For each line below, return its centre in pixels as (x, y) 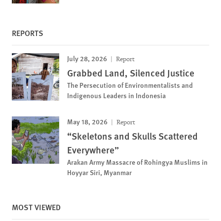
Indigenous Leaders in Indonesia (116, 95)
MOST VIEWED (36, 207)
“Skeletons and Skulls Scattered (132, 136)
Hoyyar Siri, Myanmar (99, 172)
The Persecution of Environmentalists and (130, 85)
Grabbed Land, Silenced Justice (131, 73)
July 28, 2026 (87, 58)
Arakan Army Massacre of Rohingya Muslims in (137, 162)
